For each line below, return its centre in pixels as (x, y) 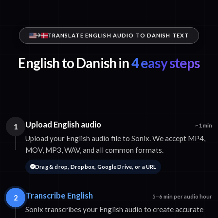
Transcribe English (59, 195)
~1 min (204, 126)
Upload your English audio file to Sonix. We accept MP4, (115, 138)
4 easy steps (164, 63)
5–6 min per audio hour (182, 196)
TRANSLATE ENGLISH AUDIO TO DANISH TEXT (118, 36)
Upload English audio (63, 125)
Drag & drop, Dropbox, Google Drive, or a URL (96, 167)
